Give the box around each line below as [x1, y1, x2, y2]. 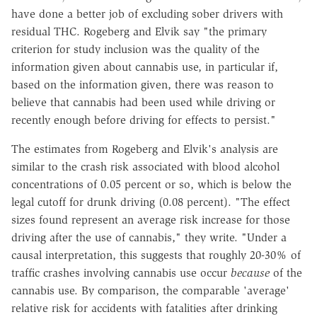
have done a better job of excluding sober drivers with [11, 6, 283, 21]
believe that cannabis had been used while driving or [11, 95, 275, 109]
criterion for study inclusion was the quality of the [11, 42, 260, 56]
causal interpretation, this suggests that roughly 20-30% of [11, 248, 301, 262]
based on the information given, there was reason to [11, 77, 274, 91]
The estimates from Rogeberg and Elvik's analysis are [11, 142, 278, 156]
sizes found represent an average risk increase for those [11, 212, 290, 226]
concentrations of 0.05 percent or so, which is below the [11, 177, 292, 191]
